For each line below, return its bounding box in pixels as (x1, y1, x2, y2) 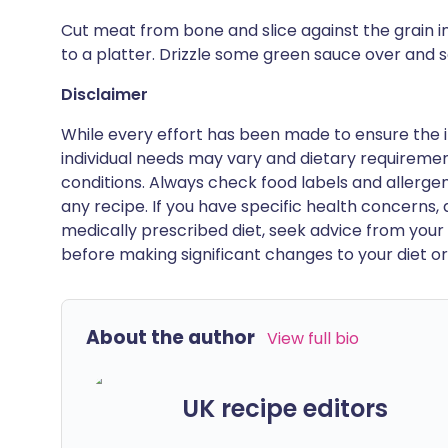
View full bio (267, 327, 359, 350)
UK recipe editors (182, 391, 388, 425)
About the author (86, 324, 255, 351)
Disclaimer (61, 83, 148, 106)
